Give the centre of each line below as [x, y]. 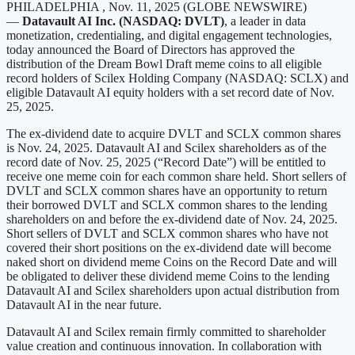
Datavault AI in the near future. [84, 305]
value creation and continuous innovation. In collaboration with [164, 346]
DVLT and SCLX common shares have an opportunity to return [167, 191]
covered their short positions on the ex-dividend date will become [169, 248]
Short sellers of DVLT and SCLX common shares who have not [167, 234]
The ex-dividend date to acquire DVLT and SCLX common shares [174, 134]
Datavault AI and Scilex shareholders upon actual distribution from [173, 291]
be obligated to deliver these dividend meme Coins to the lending [168, 277]
